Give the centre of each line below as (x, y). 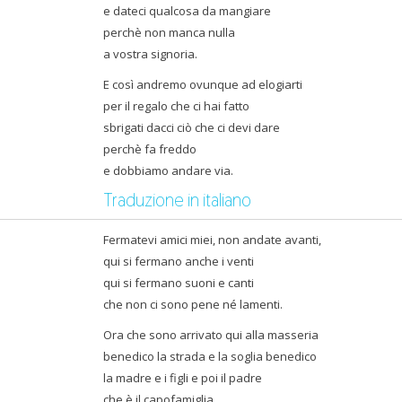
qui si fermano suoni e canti (179, 283)
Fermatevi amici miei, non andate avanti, (212, 240)
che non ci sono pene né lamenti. (193, 304)
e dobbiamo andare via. (168, 170)
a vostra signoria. (150, 54)
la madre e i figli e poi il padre (183, 378)
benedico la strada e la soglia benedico (210, 356)
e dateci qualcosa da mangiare (187, 11)
